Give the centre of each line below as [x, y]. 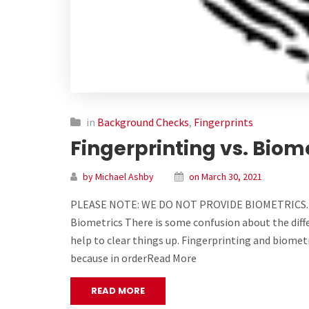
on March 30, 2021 [226, 176]
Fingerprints [223, 122]
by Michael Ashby [118, 176]
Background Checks [143, 122]
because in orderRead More [133, 258]
